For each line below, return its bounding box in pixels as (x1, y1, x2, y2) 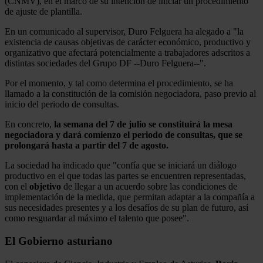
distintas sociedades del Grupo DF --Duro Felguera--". (5, 58, 206, 69)
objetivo (29, 181, 61, 192)
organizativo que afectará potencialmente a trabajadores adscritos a (5, 48, 250, 58)
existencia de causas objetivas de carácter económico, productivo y (5, 37, 251, 48)
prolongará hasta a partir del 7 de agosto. (5, 140, 168, 151)
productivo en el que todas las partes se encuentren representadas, (5, 171, 246, 181)
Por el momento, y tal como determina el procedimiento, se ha (5, 78, 233, 89)
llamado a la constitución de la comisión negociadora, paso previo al (5, 89, 256, 99)
